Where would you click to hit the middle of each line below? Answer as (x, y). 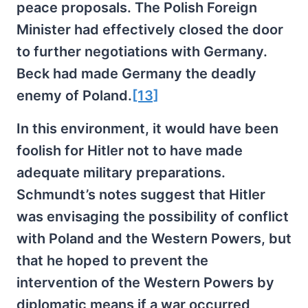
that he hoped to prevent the (112, 260)
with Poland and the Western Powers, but (154, 238)
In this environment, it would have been (147, 128)
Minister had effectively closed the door (150, 29)
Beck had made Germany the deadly (136, 73)
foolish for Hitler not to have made (130, 150)
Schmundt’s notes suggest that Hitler (141, 194)
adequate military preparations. (121, 172)
